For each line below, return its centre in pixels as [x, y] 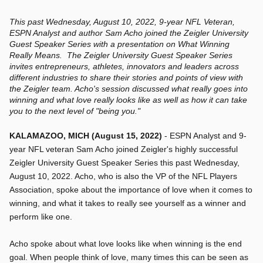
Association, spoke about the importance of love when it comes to [131, 190]
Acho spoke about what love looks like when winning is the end [126, 244]
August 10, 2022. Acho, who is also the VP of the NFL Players [123, 176]
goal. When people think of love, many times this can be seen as [129, 257]
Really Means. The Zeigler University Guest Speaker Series [121, 55]
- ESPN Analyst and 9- [204, 136]
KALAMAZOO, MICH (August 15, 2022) [86, 136]
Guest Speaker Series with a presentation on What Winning [119, 44]
